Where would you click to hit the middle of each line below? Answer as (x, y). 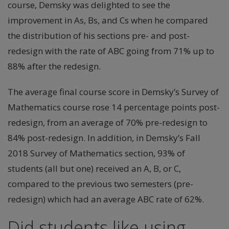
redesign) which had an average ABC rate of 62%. (106, 199)
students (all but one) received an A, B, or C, (94, 168)
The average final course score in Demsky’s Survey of (113, 92)
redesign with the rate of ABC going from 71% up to (111, 51)
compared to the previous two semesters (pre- (100, 184)
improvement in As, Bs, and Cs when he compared (108, 20)
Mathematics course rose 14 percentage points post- (114, 107)
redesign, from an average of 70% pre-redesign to (108, 122)
